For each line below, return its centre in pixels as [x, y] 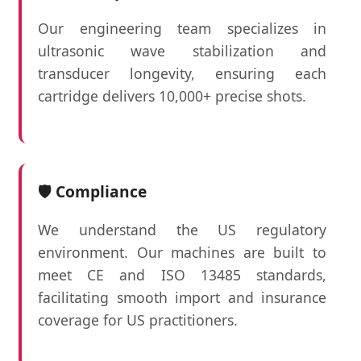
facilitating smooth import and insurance [182, 297]
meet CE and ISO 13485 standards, [182, 274]
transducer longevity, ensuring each [182, 74]
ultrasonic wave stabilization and [182, 51]
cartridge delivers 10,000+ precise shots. [172, 96]
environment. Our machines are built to [182, 252]
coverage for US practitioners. [138, 320]
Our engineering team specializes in [182, 29]
